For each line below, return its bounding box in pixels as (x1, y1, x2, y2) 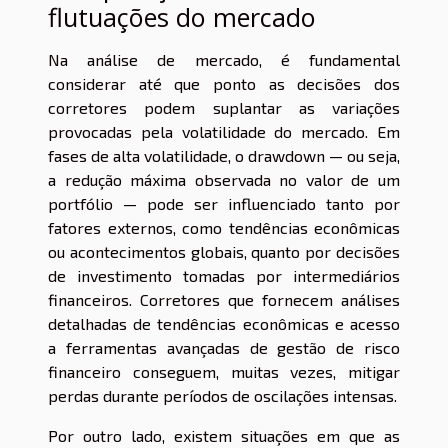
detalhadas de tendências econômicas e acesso (48, 314, 400, 333)
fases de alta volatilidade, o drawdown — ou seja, (48, 146, 400, 165)
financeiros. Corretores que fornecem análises (48, 290, 400, 309)
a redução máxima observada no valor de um (48, 170, 400, 189)
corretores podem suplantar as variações (48, 98, 400, 117)
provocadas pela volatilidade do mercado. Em (48, 122, 400, 141)
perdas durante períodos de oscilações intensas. (48, 386, 397, 405)
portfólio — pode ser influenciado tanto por (48, 194, 400, 213)
